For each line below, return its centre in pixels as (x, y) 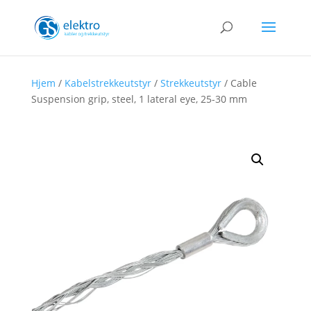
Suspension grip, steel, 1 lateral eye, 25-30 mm (139, 99)
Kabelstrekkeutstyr (108, 83)
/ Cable (239, 83)
